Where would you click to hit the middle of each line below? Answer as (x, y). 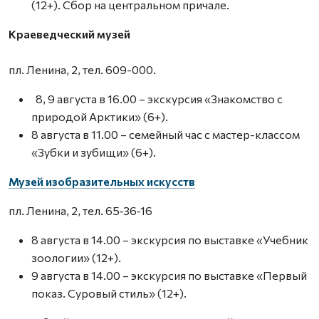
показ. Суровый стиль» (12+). (109, 293)
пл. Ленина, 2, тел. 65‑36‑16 (80, 210)
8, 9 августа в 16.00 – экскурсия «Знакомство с (157, 98)
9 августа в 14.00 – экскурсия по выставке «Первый (169, 275)
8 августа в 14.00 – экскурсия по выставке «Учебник (170, 239)
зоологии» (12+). (76, 257)
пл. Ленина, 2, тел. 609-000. (82, 69)
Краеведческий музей (69, 33)
